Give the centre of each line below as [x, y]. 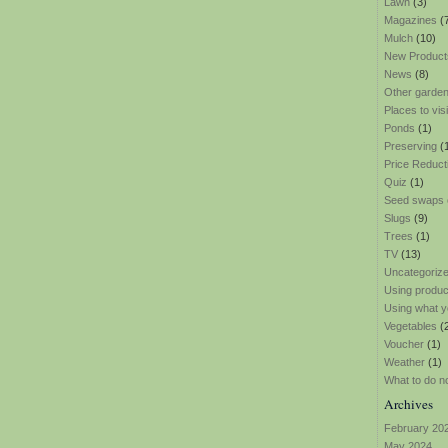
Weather [404, 362]
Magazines [410, 20]
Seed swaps [414, 200]
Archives [408, 404]
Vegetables [410, 326]
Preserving [410, 146]
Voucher [404, 344]
